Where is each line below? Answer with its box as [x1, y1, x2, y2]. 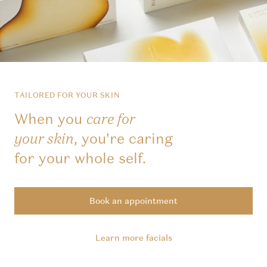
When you [14, 110, 86, 128]
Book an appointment [89, 195, 178, 207]
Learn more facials [95, 232, 172, 244]
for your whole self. [14, 150, 153, 167]
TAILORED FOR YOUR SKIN [14, 91, 120, 100]
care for [86, 113, 135, 128]
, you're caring [74, 130, 173, 148]
